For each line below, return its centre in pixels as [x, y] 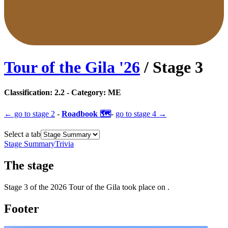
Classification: [29, 92]
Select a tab [22, 134]
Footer [22, 208]
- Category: [85, 92]
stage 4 [145, 114]
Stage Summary [30, 144]
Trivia [64, 144]
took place [139, 187]
